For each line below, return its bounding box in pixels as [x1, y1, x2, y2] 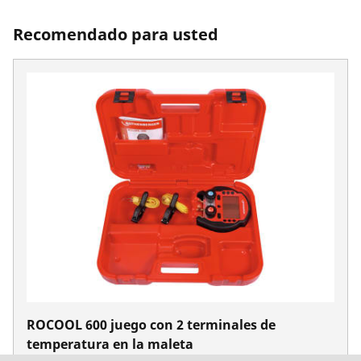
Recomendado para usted [13, 23, 218, 45]
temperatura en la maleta [27, 334, 193, 353]
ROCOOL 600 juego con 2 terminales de [27, 315, 276, 334]
